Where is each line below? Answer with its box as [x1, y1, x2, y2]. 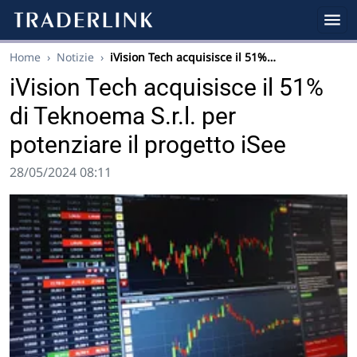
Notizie [57, 49, 94, 65]
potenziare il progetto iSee [10, 131, 286, 159]
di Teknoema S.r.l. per [10, 102, 236, 130]
